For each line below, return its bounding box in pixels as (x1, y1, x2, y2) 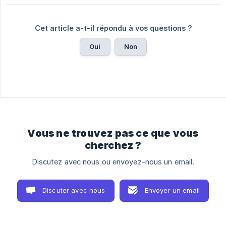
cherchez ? (84, 139, 142, 151)
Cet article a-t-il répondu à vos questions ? (34, 23, 192, 32)
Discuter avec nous (42, 186, 105, 194)
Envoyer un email (144, 186, 200, 194)
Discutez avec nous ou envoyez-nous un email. (31, 157, 195, 166)
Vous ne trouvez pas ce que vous (27, 127, 199, 139)
